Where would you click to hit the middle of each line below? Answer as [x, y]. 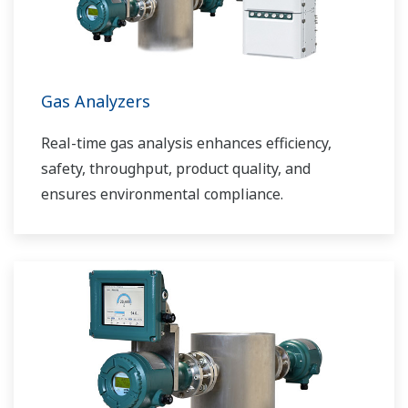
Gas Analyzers [96, 102]
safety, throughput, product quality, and [176, 169]
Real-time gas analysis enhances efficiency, [186, 143]
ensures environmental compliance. [162, 194]
